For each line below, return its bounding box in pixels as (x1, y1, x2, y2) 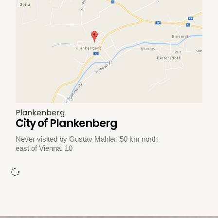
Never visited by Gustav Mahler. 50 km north (16, 135, 158, 144)
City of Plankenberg (16, 116, 118, 131)
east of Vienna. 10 (16, 144, 73, 153)
